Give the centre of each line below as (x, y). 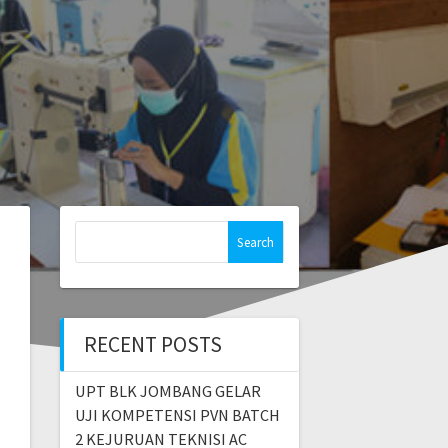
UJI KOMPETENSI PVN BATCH (177, 415)
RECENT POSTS (152, 345)
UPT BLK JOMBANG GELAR (167, 391)
